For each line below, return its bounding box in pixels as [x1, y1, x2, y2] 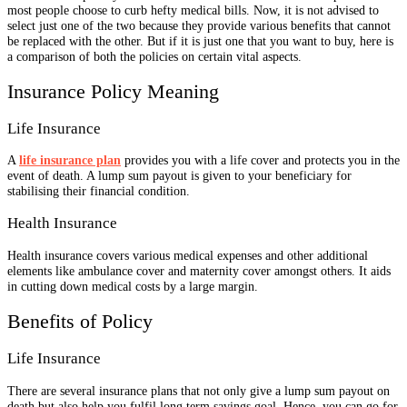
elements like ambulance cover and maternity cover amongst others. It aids [7, 263, 391, 279]
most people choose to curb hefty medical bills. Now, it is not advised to [7, 2, 379, 17]
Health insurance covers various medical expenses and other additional [7, 248, 368, 263]
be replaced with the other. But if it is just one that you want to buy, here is [7, 33, 393, 48]
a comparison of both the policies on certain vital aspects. [7, 48, 302, 64]
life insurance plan [19, 153, 121, 168]
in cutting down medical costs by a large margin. [7, 279, 258, 294]
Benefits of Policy [7, 311, 153, 333]
